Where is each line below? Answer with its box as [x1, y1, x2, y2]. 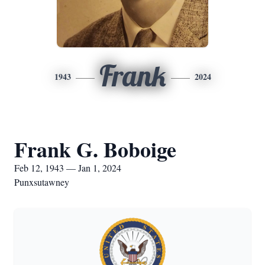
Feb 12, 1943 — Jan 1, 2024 [14, 161, 121, 174]
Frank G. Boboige [14, 134, 176, 164]
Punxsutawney [14, 176, 69, 188]
